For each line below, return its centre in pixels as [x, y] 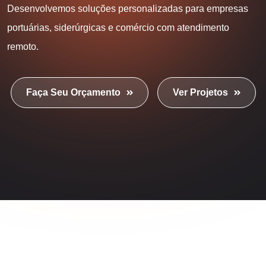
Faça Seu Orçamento [73, 92]
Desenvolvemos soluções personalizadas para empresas [128, 9]
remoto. [23, 47]
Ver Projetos [200, 92]
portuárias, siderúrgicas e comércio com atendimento [118, 28]
